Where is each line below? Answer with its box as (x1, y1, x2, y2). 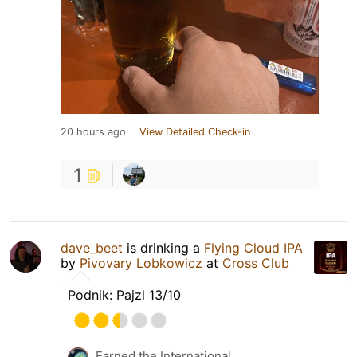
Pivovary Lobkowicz (80, 254, 202, 271)
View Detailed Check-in (139, 125, 250, 138)
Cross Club (222, 254, 289, 271)
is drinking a (123, 239, 204, 256)
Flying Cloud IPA (204, 239, 303, 256)
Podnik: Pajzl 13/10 (68, 286, 181, 303)
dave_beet (61, 239, 123, 256)
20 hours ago (61, 125, 126, 138)
